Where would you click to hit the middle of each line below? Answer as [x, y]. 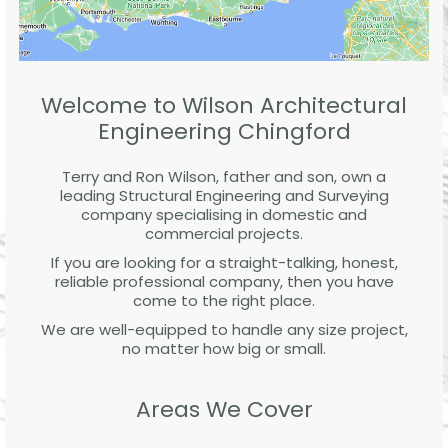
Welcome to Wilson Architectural [224, 105]
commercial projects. [224, 233]
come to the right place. [224, 300]
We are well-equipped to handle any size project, [224, 329]
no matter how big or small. [224, 348]
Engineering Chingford [224, 131]
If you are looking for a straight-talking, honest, [224, 262]
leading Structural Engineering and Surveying [224, 195]
